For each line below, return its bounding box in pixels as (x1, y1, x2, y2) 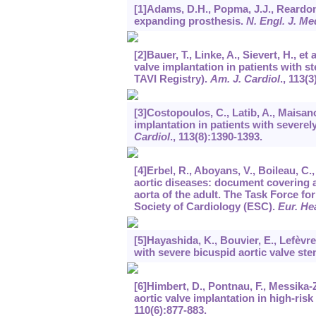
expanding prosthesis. (133, 15, 246, 28)
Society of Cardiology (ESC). (133, 200, 278, 213)
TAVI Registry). (133, 73, 210, 85)
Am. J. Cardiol (209, 73, 280, 85)
